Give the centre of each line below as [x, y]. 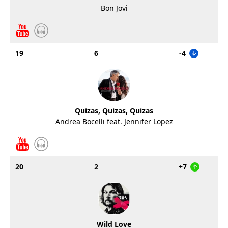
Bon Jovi [114, 8]
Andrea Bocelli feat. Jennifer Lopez [114, 121]
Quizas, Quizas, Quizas [114, 111]
